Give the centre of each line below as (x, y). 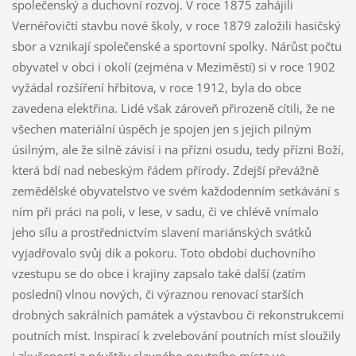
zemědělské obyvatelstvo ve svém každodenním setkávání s (175, 191)
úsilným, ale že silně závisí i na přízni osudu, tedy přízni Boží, (178, 150)
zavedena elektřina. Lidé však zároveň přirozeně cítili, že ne (173, 108)
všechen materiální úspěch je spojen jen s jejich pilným (161, 129)
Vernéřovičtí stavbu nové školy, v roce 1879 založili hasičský (176, 26)
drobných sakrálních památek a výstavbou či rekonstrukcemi (178, 315)
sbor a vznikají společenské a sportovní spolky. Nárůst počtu (176, 46)
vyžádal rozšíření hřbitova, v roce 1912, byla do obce (156, 88)
